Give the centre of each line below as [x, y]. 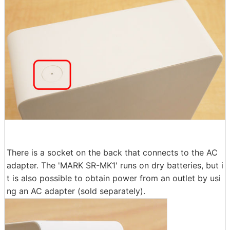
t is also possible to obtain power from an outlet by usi [114, 178]
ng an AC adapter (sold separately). [76, 191]
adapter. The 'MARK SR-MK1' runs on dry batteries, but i [115, 166]
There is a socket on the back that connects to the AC [112, 153]
